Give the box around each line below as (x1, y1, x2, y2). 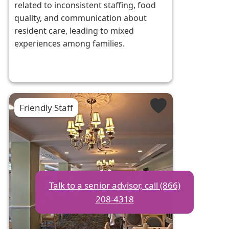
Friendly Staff (19, 102, 74, 114)
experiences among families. (14, 38, 125, 50)
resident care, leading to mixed (14, 25, 134, 37)
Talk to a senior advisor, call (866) (49, 179, 180, 191)
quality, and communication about (14, 12, 147, 24)
